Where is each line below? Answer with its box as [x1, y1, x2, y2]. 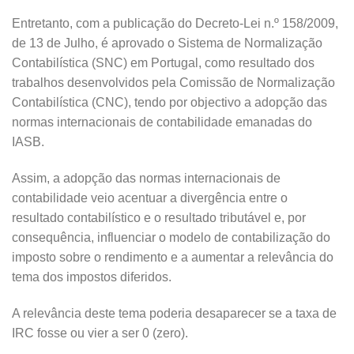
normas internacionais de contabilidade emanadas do [12, 115, 312, 129]
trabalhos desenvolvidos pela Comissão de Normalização [12, 75, 335, 89]
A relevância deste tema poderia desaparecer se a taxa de [12, 306, 337, 320]
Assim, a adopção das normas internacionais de [12, 171, 281, 185]
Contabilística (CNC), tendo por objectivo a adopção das [12, 95, 327, 109]
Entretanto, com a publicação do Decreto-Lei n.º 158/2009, [12, 16, 338, 30]
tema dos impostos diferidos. [12, 269, 171, 284]
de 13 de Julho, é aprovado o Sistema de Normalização [12, 36, 322, 50]
